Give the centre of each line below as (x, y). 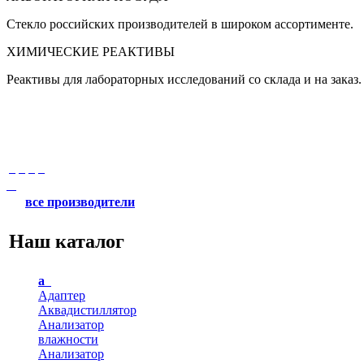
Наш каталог (67, 241)
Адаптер (62, 295)
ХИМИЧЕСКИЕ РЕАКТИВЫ (91, 52)
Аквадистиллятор (87, 310)
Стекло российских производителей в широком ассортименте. (180, 24)
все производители (80, 202)
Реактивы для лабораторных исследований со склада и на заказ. (184, 79)
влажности (68, 339)
